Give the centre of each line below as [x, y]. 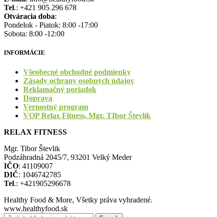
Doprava [38, 98]
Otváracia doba [29, 16]
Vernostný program [56, 107]
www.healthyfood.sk [36, 208]
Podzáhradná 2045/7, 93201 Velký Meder [68, 157]
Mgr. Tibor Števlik [32, 148]
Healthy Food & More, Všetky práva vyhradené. [78, 200]
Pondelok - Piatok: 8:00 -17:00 [51, 25]
